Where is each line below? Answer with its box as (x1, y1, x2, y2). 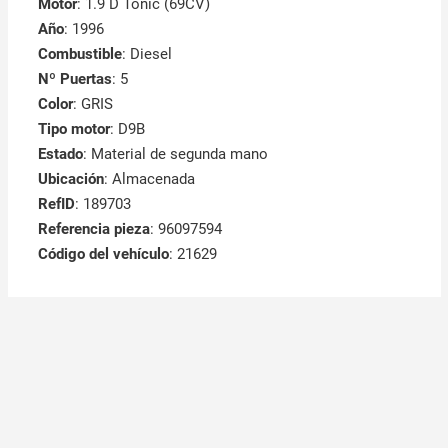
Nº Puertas (37, 70, 112, 89)
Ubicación (37, 170, 104, 189)
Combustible (37, 45, 122, 64)
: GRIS (72, 95, 113, 114)
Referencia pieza (37, 220, 150, 239)
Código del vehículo (37, 245, 169, 264)
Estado (37, 145, 83, 164)
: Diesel (121, 45, 172, 64)
